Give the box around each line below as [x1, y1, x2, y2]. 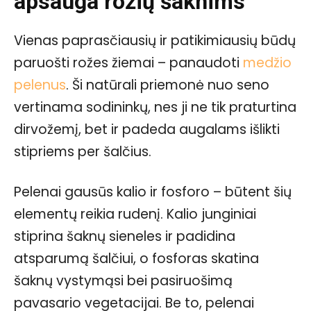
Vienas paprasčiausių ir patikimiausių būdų [14, 31, 296, 50]
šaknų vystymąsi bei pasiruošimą [14, 271, 233, 290]
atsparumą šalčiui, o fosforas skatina [14, 249, 259, 268]
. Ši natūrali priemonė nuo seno [66, 75, 269, 94]
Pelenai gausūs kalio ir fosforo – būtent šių [14, 182, 292, 201]
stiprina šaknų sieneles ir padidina [14, 226, 235, 246]
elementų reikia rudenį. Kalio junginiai [14, 204, 256, 224]
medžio [243, 53, 292, 72]
